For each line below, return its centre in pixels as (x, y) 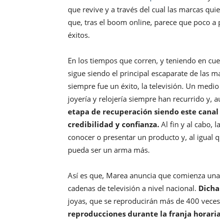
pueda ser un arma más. (109, 150)
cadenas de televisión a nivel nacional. (133, 188)
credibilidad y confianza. (113, 124)
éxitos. (79, 35)
